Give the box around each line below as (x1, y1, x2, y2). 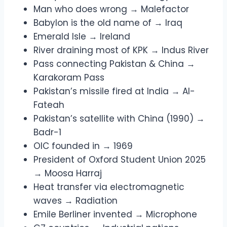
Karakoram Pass (33, 71, 104, 84)
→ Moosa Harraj (33, 167, 102, 180)
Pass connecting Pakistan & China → (33, 58, 195, 70)
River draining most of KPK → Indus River (33, 44, 209, 57)
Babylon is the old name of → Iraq (33, 17, 182, 29)
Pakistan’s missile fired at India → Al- (33, 85, 195, 98)
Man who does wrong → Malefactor (33, 3, 189, 16)
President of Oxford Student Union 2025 (33, 154, 206, 166)
